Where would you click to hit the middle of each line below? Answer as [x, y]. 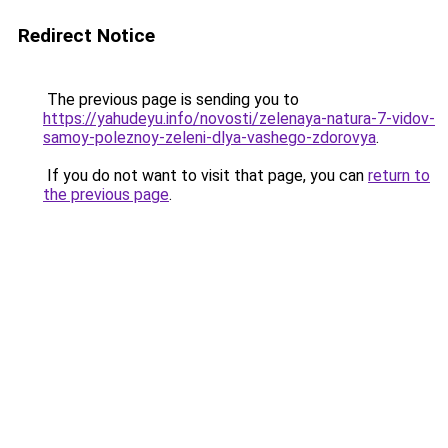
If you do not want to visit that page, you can [205, 175]
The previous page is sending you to [171, 99]
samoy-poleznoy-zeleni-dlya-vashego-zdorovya [209, 137]
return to [399, 175]
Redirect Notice [86, 35]
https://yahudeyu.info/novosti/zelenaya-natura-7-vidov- [239, 118]
